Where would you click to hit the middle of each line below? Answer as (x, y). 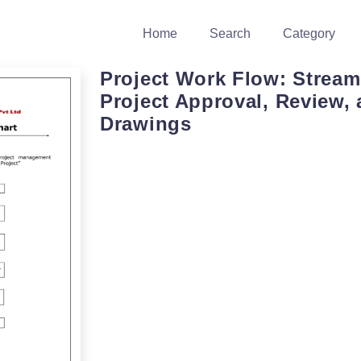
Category (309, 33)
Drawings (146, 124)
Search (230, 33)
